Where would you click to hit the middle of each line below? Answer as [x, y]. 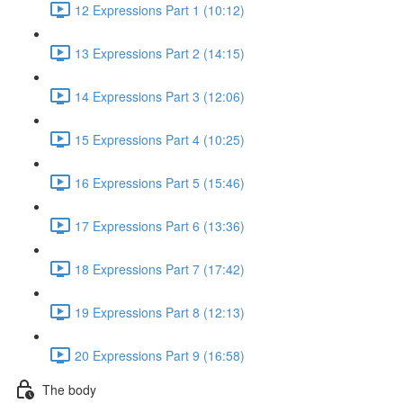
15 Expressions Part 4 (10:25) [160, 139]
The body [69, 389]
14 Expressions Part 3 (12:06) [160, 96]
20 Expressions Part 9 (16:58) [160, 355]
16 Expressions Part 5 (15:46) [160, 182]
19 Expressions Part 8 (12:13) [160, 312]
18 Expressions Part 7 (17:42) [160, 269]
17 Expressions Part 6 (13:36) [160, 225]
